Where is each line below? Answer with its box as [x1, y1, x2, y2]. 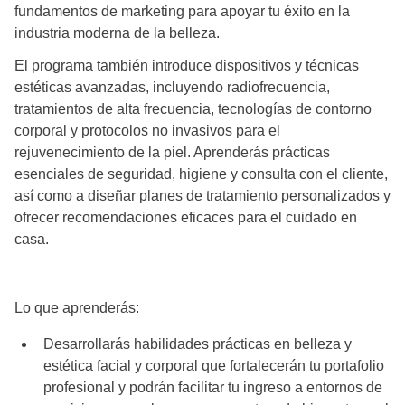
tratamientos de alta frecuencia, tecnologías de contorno [14, 100, 372, 117]
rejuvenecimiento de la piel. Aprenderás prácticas [14, 144, 330, 160]
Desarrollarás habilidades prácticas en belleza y [43, 335, 352, 352]
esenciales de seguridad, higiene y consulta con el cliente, [14, 165, 388, 182]
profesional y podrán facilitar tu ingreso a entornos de [43, 379, 382, 395]
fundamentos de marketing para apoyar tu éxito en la [14, 3, 350, 19]
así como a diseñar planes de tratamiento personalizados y [14, 187, 391, 203]
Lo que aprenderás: [14, 299, 139, 316]
